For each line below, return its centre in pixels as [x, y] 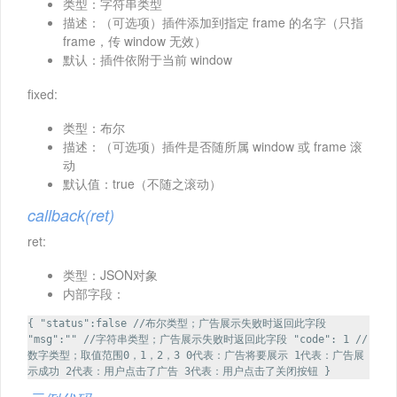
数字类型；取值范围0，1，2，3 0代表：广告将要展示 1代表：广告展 [196, 355]
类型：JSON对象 [110, 274]
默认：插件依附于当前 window [148, 59]
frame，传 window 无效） [135, 40]
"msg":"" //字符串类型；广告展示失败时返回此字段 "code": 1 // [198, 339]
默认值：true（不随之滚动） [142, 183]
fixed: [43, 93]
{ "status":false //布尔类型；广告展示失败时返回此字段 [177, 323]
